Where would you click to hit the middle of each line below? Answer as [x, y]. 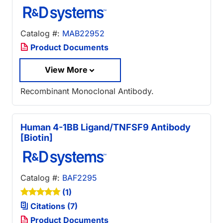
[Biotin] [37, 138]
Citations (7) [53, 206]
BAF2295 [80, 178]
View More [66, 70]
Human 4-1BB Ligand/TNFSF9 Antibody [106, 127]
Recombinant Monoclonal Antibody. [87, 91]
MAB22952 [83, 34]
